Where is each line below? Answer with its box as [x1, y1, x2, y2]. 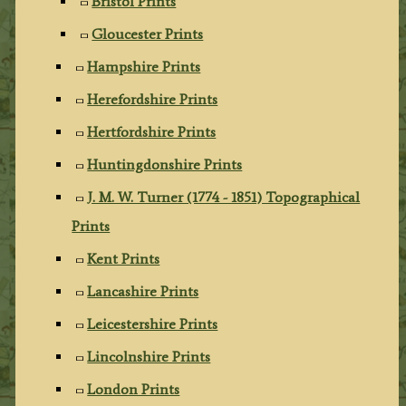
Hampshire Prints [87, 57, 201, 75]
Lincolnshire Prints [87, 347, 211, 365]
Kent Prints [87, 249, 160, 267]
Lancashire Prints [87, 282, 199, 300]
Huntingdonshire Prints [87, 155, 243, 173]
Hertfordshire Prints [87, 122, 217, 140]
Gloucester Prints [92, 24, 204, 43]
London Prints [87, 380, 180, 398]
